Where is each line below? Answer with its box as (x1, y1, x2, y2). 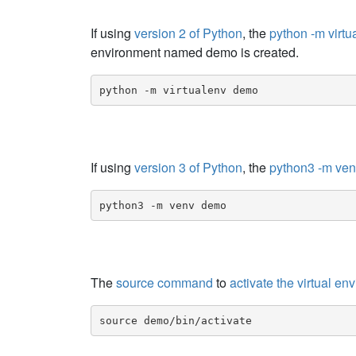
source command (116, 273, 213, 292)
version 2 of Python (134, 24, 242, 42)
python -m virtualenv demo (99, 83, 258, 96)
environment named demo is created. (91, 43, 299, 61)
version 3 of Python (134, 158, 242, 176)
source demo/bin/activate (99, 314, 252, 327)
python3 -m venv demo (99, 199, 226, 211)
